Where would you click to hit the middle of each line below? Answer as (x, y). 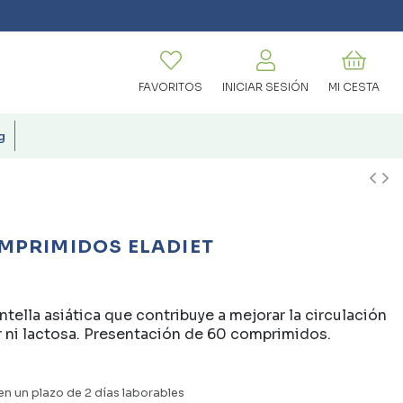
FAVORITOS (170, 87)
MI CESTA (354, 87)
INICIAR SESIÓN (265, 87)
